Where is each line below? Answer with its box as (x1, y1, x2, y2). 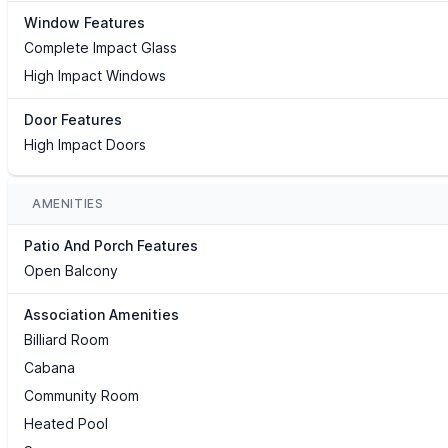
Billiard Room (24, 331, 109, 349)
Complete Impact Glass (24, 39, 177, 57)
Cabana (24, 359, 75, 377)
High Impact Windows (24, 67, 166, 85)
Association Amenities (24, 306, 179, 324)
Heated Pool (24, 415, 108, 433)
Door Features (24, 111, 122, 129)
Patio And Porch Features (24, 237, 198, 255)
